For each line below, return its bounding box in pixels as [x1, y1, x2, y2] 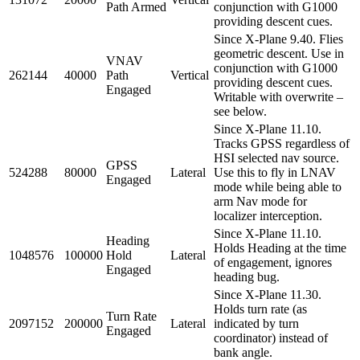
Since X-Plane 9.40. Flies [214, 31, 343, 46]
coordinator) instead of [214, 330, 328, 345]
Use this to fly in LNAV [214, 165, 336, 179]
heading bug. [214, 269, 280, 284]
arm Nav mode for [214, 194, 307, 208]
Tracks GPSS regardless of [214, 136, 350, 150]
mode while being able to [214, 179, 342, 194]
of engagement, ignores [214, 255, 332, 269]
